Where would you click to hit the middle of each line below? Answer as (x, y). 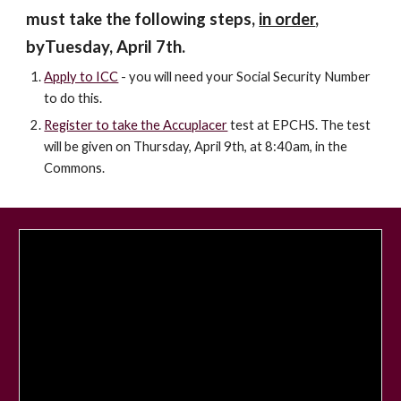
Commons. (75, 168)
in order (287, 19)
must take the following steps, (143, 19)
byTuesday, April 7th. (106, 47)
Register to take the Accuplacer (136, 125)
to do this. (73, 98)
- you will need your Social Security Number (245, 77)
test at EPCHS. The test (299, 125)
